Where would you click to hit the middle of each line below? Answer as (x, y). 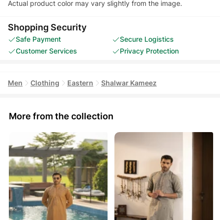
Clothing (45, 82)
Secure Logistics (147, 39)
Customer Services (46, 51)
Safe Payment (38, 39)
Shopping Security (47, 27)
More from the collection (61, 116)
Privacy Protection (149, 51)
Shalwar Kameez (129, 82)
